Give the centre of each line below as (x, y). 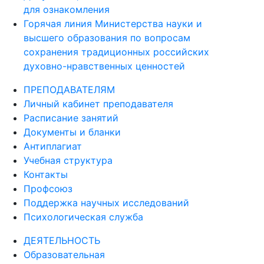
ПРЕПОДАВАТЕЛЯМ (69, 90)
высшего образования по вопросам (107, 38)
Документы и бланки (72, 132)
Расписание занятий (71, 118)
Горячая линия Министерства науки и (113, 24)
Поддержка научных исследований (106, 203)
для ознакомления (67, 9)
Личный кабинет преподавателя (98, 104)
